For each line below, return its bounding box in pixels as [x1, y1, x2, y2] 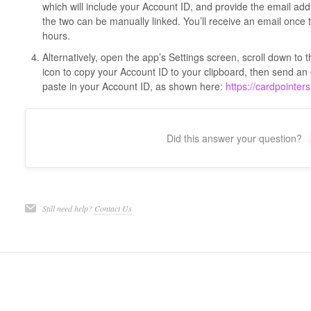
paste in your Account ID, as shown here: [42, 79, 226, 93]
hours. [42, 28, 70, 42]
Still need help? [42, 203, 94, 214]
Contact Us [94, 203, 132, 214]
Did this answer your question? [167, 131, 303, 145]
